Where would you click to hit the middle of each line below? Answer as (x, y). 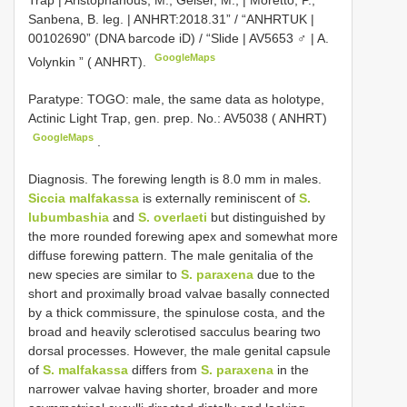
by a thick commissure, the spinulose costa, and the (177, 312)
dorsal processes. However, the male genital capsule (179, 350)
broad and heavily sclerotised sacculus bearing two (174, 331)
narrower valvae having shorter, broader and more (173, 388)
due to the (284, 274)
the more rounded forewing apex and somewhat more (183, 236)
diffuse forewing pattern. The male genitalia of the (171, 255)
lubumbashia (69, 217)
